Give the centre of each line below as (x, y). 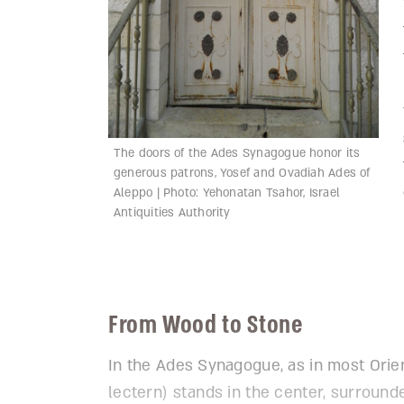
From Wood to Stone (209, 324)
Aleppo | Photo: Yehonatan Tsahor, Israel (227, 193)
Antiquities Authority (172, 212)
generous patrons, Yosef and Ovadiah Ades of (242, 173)
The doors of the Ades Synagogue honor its (237, 153)
